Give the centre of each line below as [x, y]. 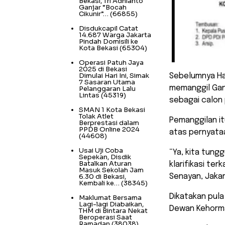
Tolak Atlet [96, 116]
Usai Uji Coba [101, 150]
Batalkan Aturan [105, 163]
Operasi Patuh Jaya [111, 62]
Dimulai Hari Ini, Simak [114, 75]
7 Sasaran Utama [107, 82]
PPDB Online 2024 [109, 129]
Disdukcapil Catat [108, 28]
